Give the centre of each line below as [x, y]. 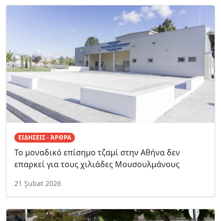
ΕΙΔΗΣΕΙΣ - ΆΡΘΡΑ [44, 137]
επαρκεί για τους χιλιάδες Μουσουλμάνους [97, 165]
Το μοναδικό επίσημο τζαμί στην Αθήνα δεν [97, 153]
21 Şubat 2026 [38, 184]
